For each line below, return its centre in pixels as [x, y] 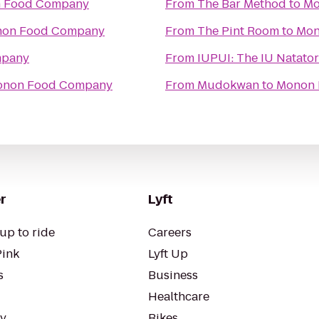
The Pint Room [238, 31]
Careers [170, 232]
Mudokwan [228, 85]
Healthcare [179, 297]
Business [173, 275]
